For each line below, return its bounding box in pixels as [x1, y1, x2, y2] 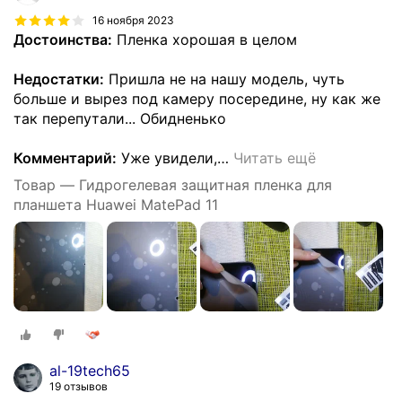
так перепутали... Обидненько [13, 109, 226, 128]
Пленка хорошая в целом [112, 31, 297, 49]
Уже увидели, [117, 149, 217, 168]
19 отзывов [49, 379, 108, 393]
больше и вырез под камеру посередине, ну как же [13, 90, 380, 109]
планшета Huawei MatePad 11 [13, 196, 218, 214]
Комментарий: [13, 149, 117, 168]
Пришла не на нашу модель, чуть [104, 70, 345, 89]
